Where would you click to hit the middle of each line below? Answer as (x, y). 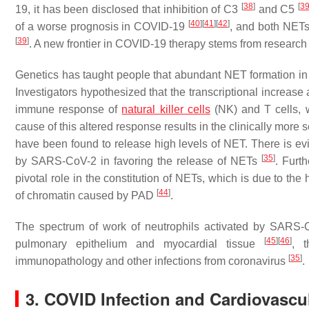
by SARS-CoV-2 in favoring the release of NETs (138, 161)
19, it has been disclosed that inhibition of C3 (128, 9)
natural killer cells (166, 109)
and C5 (277, 9)
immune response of (69, 109)
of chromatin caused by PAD (86, 196)
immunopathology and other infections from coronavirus (152, 261)
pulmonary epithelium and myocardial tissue (140, 244)
